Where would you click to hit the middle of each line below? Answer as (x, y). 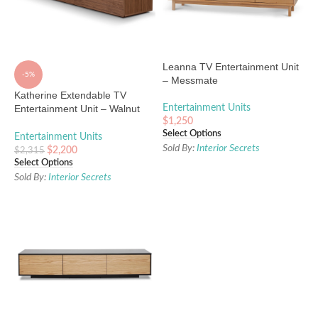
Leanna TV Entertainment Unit (231, 66)
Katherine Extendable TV (70, 95)
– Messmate (190, 80)
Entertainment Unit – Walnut (77, 108)
